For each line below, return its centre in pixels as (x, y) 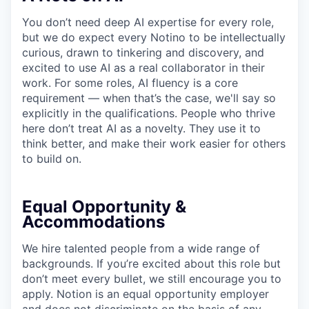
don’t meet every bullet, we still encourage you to (152, 279)
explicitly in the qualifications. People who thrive (149, 113)
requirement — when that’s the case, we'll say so (149, 98)
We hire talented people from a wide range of (141, 249)
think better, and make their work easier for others (154, 144)
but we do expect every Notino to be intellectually (154, 38)
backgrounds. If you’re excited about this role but (151, 264)
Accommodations (93, 222)
